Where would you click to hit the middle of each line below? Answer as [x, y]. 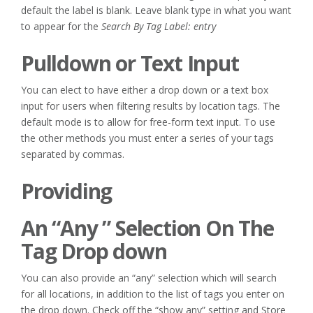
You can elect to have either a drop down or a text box [145, 90]
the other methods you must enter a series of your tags [147, 138]
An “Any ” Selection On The [147, 228]
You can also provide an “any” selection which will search [149, 278]
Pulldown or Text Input [130, 63]
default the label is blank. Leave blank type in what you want [156, 10]
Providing [67, 191]
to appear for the [61, 26]
